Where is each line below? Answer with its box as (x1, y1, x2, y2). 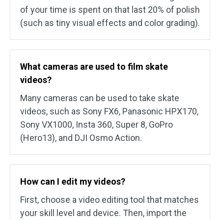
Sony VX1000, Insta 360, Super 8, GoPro (20, 119, 173, 130)
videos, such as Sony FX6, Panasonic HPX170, (20, 106, 198, 117)
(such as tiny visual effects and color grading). (20, 18, 200, 28)
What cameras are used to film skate (20, 61, 168, 72)
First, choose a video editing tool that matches (20, 194, 199, 205)
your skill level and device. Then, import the (20, 208, 187, 219)
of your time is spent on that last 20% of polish (20, 4, 200, 15)
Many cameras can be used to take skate (20, 93, 179, 104)
